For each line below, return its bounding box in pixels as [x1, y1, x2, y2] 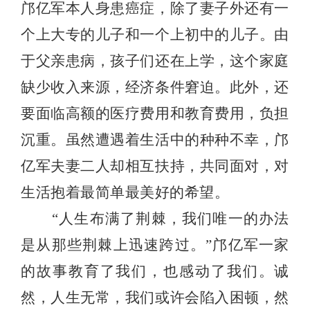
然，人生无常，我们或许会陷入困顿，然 [21, 289, 289, 306]
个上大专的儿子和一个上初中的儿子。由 [21, 26, 289, 43]
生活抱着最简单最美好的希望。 [21, 184, 230, 201]
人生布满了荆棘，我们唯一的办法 [58, 210, 289, 227]
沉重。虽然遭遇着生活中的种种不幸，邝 [21, 131, 289, 148]
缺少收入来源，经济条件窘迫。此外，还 [21, 79, 289, 95]
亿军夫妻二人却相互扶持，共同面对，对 [21, 158, 289, 174]
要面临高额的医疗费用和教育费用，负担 [21, 105, 289, 122]
